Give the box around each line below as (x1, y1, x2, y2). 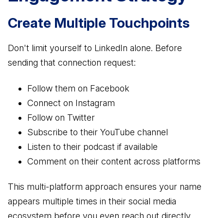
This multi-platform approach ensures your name (8, 182, 201, 192)
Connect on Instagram (27, 97, 115, 108)
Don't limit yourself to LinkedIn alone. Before (8, 43, 182, 54)
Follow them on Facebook (27, 83, 129, 93)
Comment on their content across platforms (27, 156, 200, 166)
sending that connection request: (8, 57, 136, 68)
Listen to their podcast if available (27, 141, 158, 152)
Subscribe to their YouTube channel (27, 127, 168, 137)
